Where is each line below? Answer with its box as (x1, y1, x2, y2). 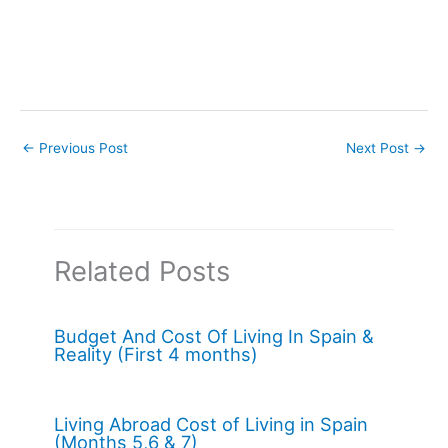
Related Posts (54, 254, 231, 289)
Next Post (346, 139, 413, 156)
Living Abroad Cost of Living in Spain (54, 413, 369, 436)
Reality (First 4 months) (54, 343, 259, 366)
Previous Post (35, 139, 128, 156)
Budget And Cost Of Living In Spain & (54, 325, 375, 348)
